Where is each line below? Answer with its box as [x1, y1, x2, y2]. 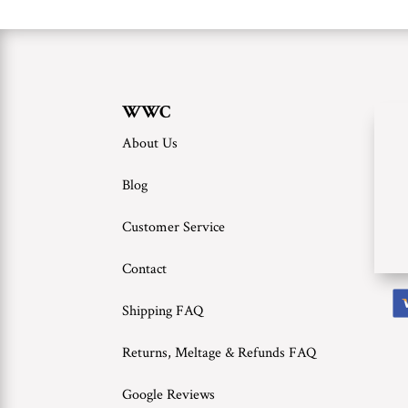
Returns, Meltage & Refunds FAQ [122, 343, 317, 363]
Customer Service [122, 218, 226, 238]
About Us [122, 134, 178, 154]
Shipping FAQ [122, 301, 204, 321]
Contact [122, 260, 168, 280]
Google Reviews [122, 385, 216, 405]
